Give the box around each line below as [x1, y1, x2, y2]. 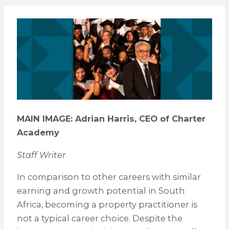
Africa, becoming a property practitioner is [16, 199, 197, 210]
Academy [16, 127, 59, 138]
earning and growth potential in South [16, 185, 185, 196]
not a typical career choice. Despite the [16, 213, 182, 223]
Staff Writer [16, 149, 66, 160]
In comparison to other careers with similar [16, 171, 201, 182]
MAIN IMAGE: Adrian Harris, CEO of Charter [16, 113, 205, 124]
